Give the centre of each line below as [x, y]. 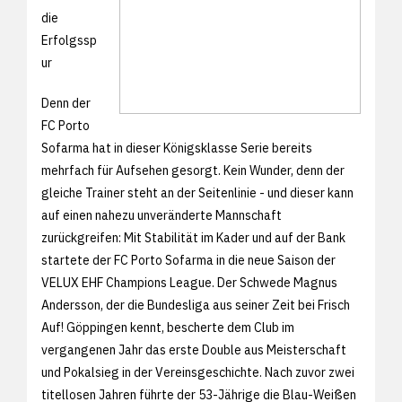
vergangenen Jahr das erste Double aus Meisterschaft [194, 350]
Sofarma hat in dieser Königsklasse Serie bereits [177, 148]
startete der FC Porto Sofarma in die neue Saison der [188, 260]
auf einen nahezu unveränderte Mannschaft [162, 215]
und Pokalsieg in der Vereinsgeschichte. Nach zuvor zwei [198, 372]
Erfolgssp [69, 40]
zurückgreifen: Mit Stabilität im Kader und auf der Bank [193, 237]
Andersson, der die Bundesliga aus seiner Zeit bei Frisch [196, 305]
